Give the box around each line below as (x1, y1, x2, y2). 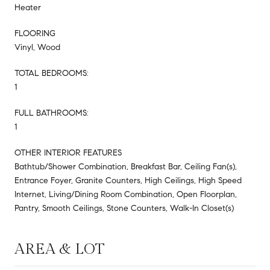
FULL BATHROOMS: (14, 108, 89, 119)
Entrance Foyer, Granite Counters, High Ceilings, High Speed (14, 175, 242, 186)
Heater (14, 2, 41, 13)
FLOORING (14, 28, 55, 39)
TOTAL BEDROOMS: (14, 68, 89, 79)
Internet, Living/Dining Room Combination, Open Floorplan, (14, 189, 237, 200)
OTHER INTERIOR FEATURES (14, 148, 122, 159)
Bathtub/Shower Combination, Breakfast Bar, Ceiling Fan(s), (14, 162, 237, 172)
